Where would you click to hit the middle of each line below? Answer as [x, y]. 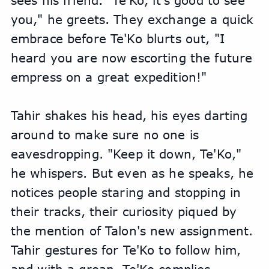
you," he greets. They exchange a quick [132, 20]
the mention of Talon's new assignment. [132, 231]
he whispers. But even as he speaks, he [132, 173]
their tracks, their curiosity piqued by [124, 212]
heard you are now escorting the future [131, 58]
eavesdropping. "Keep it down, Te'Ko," [126, 154]
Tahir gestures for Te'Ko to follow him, [126, 250]
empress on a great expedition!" [109, 77]
